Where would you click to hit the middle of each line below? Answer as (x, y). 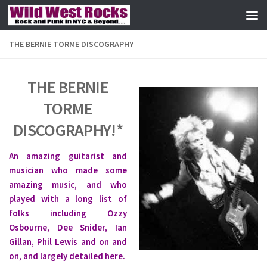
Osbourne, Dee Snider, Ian (68, 227)
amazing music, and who (68, 184)
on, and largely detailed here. (67, 256)
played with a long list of (68, 199)
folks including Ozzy (68, 213)
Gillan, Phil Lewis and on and (68, 242)
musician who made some (68, 170)
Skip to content (49, 17)
